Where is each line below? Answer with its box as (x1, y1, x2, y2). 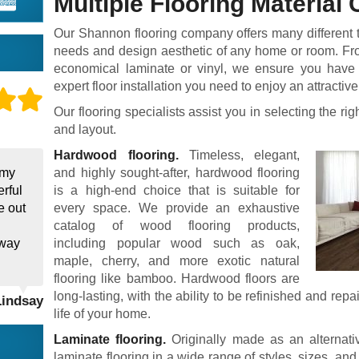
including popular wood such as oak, (54, 236, 300, 250)
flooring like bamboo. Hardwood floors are (54, 272, 300, 285)
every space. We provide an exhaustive (54, 201, 300, 215)
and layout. (54, 123, 117, 136)
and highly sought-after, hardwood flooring (54, 166, 300, 179)
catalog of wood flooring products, (54, 219, 300, 232)
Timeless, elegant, (178, 148, 300, 162)
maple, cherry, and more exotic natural (54, 254, 300, 268)
